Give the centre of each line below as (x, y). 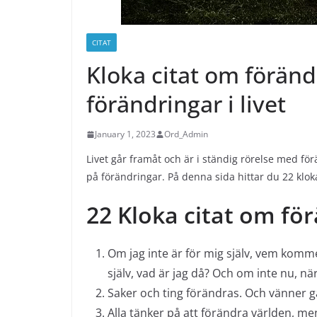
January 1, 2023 (125, 134)
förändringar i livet (186, 104)
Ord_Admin (186, 134)
